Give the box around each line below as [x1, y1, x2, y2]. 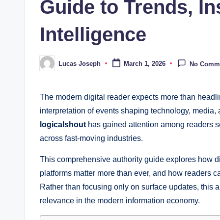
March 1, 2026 [123, 60, 165, 68]
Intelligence [40, 24, 146, 46]
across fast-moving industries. [40, 134, 143, 143]
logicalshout [40, 120, 86, 129]
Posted [39, 62, 60, 70]
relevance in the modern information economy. [40, 196, 200, 205]
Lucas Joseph [58, 59, 101, 67]
